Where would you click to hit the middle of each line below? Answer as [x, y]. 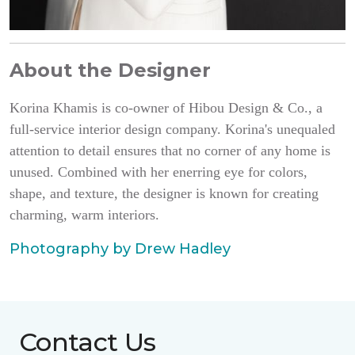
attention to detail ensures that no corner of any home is [170, 151]
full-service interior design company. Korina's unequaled [172, 129]
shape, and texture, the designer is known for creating [164, 193]
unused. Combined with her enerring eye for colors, [158, 172]
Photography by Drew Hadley [122, 249]
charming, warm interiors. [86, 215]
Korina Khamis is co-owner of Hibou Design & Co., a [166, 108]
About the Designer [113, 70]
